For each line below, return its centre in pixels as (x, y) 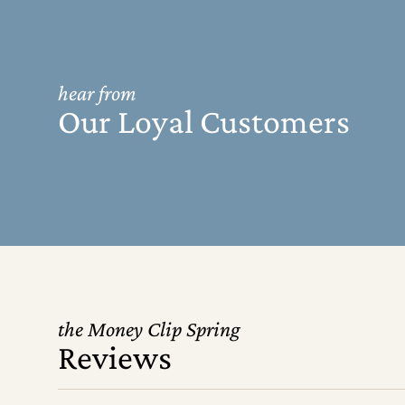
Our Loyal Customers (204, 121)
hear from (97, 93)
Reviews (115, 357)
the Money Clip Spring (149, 329)
